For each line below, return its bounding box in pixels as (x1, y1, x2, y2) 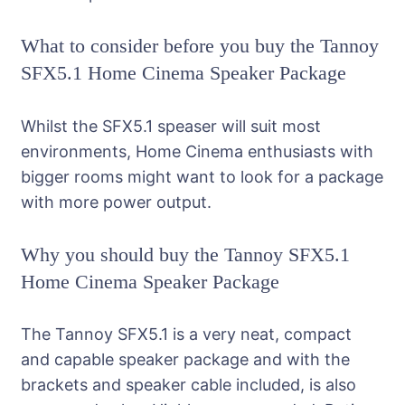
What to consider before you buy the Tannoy (21, 34, 379, 58)
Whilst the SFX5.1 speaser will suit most (21, 116, 321, 136)
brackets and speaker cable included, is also (21, 375, 356, 395)
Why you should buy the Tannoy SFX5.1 (21, 242, 350, 266)
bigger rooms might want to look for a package (21, 166, 383, 186)
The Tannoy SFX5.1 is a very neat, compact (21, 325, 352, 344)
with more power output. (21, 192, 212, 212)
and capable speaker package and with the (21, 350, 350, 370)
